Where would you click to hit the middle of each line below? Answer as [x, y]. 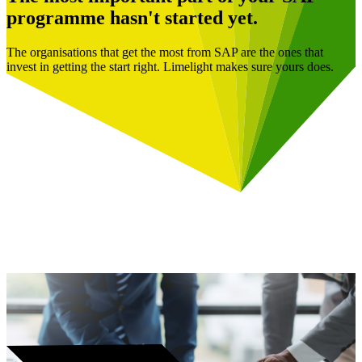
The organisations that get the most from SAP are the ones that [165, 52]
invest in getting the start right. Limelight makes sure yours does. [170, 66]
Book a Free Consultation [72, 336]
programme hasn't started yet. [132, 17]
